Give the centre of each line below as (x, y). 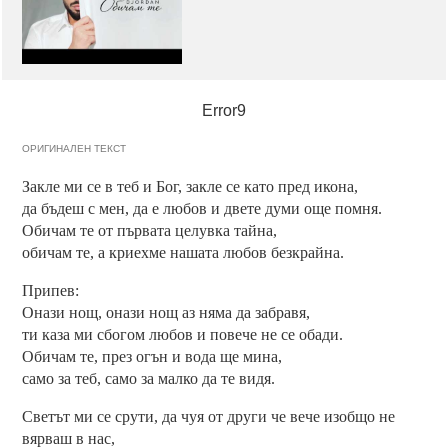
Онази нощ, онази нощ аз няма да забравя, (166, 313)
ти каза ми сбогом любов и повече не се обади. (183, 335)
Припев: (51, 291)
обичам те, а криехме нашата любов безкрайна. (183, 253)
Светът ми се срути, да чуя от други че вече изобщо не (209, 417)
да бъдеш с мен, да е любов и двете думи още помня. (202, 209)
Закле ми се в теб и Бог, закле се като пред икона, (190, 187)
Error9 (224, 111)
